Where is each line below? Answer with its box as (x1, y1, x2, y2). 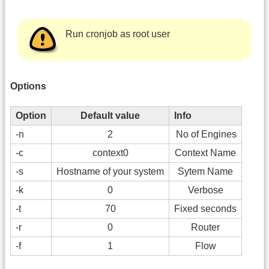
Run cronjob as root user (65, 28, 171, 39)
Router (191, 222, 220, 233)
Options (10, 80, 46, 91)
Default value (80, 110, 140, 121)
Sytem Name (178, 166, 233, 177)
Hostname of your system (56, 166, 164, 177)
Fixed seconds (174, 204, 237, 214)
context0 (92, 148, 128, 159)
